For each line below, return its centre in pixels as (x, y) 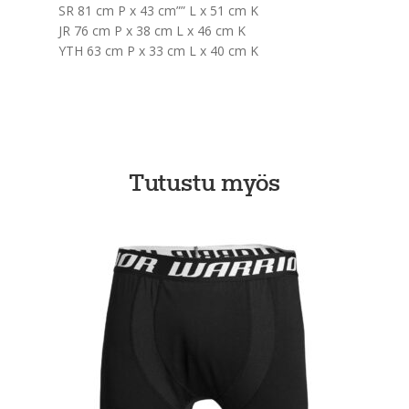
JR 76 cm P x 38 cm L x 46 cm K (152, 30)
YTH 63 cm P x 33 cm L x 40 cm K (158, 50)
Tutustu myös (204, 185)
